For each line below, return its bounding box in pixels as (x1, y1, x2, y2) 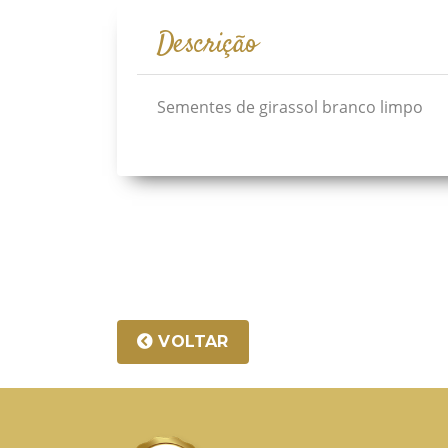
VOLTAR (153, 332, 229, 351)
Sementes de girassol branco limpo (157, 96, 423, 118)
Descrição (157, 24, 258, 65)
